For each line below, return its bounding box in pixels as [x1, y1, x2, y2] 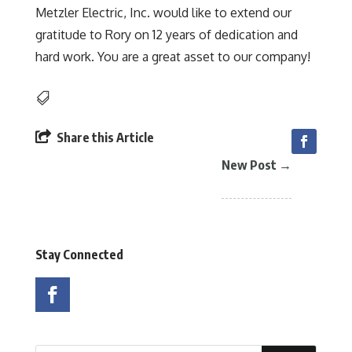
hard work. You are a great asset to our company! [35, 49, 310, 64]
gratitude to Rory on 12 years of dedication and [35, 27, 298, 42]
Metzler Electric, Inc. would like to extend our [35, 5, 291, 20]
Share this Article [56, 130, 154, 145]
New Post [222, 157, 277, 173]
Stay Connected [35, 247, 123, 262]
